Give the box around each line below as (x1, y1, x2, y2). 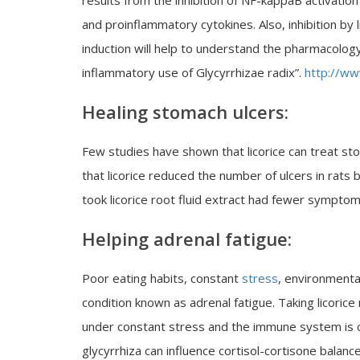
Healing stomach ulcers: (82, 100, 288, 124)
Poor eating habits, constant (82, 270, 242, 286)
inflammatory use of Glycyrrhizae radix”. (82, 64, 305, 80)
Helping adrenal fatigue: (82, 227, 292, 251)
